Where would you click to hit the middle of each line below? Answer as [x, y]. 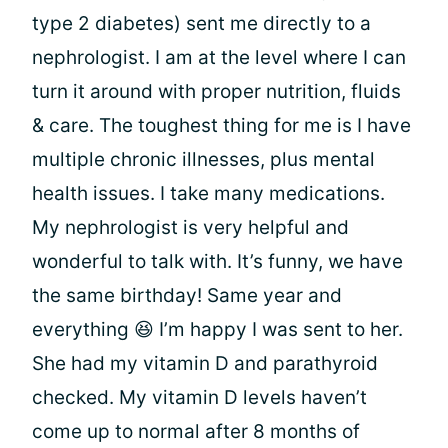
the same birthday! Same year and [187, 295]
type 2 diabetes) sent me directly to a [201, 23]
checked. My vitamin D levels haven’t [199, 397]
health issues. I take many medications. [208, 193]
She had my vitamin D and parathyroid [205, 363]
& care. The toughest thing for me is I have [221, 125]
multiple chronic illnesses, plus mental [203, 159]
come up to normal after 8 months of [196, 431]
